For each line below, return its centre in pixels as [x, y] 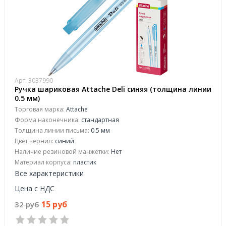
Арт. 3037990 [34, 80]
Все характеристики [49, 173]
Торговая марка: [40, 109]
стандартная [99, 120]
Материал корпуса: [43, 162]
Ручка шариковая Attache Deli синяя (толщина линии [113, 89]
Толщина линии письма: [52, 130]
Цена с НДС [35, 188]
